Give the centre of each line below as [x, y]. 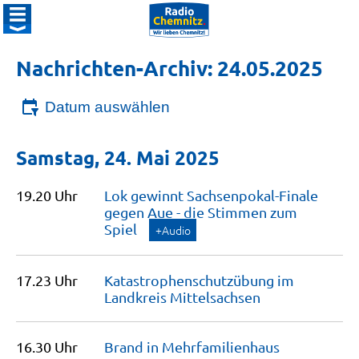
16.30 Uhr [47, 347]
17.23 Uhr [47, 280]
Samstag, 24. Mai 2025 [118, 157]
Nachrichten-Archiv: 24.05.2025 [169, 68]
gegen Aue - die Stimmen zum [201, 212]
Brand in [133, 347]
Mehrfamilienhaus [221, 347]
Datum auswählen [107, 107]
